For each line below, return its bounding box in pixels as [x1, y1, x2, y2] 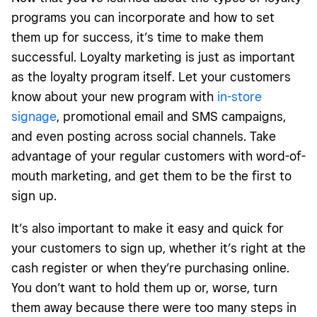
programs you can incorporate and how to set [11, 10, 275, 25]
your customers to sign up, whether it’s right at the [11, 241, 306, 256]
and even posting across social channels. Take [11, 129, 276, 144]
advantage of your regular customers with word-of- [11, 149, 306, 164]
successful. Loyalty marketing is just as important [11, 50, 295, 65]
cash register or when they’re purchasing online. [11, 260, 289, 276]
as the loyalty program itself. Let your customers [11, 69, 291, 85]
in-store [217, 89, 262, 105]
